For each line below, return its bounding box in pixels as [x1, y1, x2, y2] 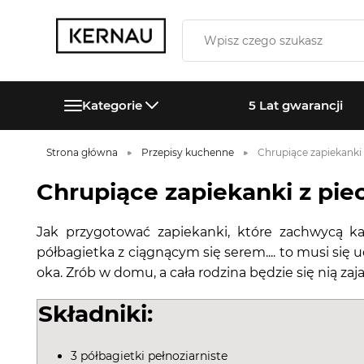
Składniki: [38, 300, 153, 327]
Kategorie [81, 97, 142, 113]
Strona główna [46, 146, 118, 158]
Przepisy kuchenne [141, 146, 234, 158]
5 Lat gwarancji [249, 97, 344, 113]
